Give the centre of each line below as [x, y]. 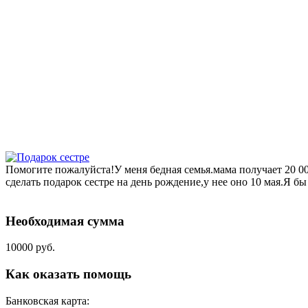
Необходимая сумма [65, 221]
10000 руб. [30, 247]
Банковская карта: [47, 300]
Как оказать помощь [68, 274]
